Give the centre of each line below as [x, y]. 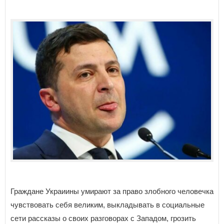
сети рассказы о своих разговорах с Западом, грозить [103, 218]
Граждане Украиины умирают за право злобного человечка [112, 191]
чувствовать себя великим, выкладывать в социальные [107, 205]
